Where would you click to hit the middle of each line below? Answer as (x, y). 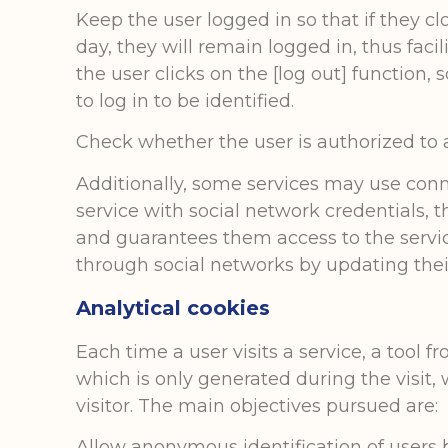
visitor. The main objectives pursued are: (257, 405)
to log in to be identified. (185, 100)
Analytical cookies (173, 307)
